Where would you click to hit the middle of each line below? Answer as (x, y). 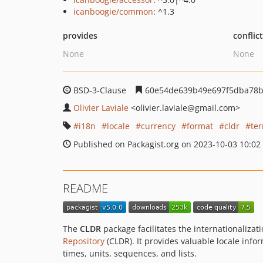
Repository (84, 241)
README (85, 188)
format (200, 126)
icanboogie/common (113, 11)
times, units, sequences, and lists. (130, 254)
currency (158, 126)
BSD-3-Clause (100, 90)
